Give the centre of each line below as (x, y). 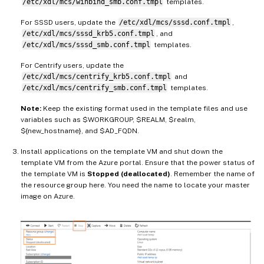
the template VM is (54, 174)
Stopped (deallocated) (129, 174)
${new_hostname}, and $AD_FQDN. (80, 131)
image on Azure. (48, 197)
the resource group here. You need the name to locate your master (135, 185)
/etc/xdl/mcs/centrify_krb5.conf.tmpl (96, 77)
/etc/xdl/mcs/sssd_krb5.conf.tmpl (88, 34)
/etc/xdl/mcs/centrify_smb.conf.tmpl (94, 88)
